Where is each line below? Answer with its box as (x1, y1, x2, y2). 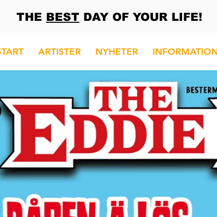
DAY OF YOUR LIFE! (79, 11, 202, 23)
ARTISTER (38, 46, 81, 57)
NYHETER (95, 46, 138, 57)
